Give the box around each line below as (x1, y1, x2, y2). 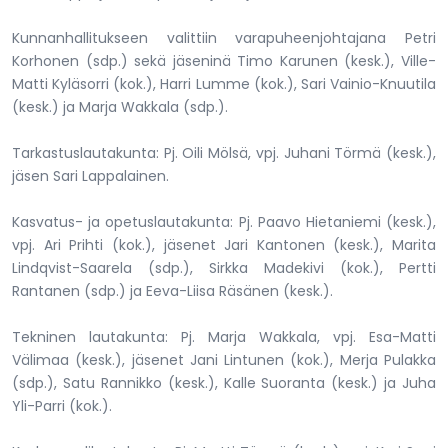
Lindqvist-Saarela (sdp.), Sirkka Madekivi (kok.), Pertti (12, 257, 436, 278)
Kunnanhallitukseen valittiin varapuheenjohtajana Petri (12, 27, 436, 48)
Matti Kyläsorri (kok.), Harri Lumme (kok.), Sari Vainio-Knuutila (12, 73, 436, 94)
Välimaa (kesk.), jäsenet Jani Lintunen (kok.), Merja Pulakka (12, 349, 436, 370)
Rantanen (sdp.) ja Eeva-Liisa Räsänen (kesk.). (12, 280, 333, 301)
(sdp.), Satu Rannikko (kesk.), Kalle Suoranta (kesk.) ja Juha (12, 372, 436, 393)
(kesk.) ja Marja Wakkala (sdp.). (12, 96, 228, 117)
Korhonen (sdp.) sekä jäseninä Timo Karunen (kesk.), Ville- (12, 50, 436, 71)
